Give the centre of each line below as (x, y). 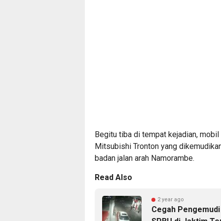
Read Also (113, 177)
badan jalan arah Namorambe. (145, 158)
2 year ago (171, 200)
